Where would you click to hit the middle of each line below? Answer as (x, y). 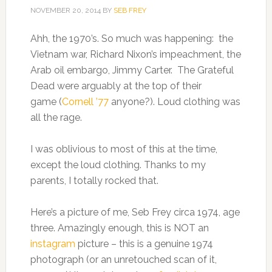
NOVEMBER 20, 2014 (65, 10)
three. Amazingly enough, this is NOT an (119, 228)
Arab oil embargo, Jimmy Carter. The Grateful (132, 70)
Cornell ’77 (85, 101)
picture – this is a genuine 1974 (144, 243)
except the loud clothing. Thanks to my (118, 165)
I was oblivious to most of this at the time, (124, 149)
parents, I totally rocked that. (94, 180)
